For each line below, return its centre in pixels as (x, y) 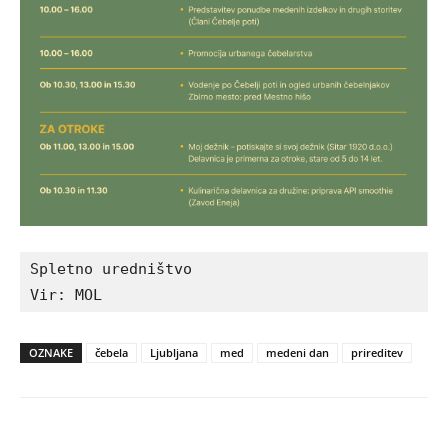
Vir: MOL (66, 294)
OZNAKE (51, 352)
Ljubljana (174, 352)
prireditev (377, 352)
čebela (111, 352)
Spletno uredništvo (111, 268)
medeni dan (297, 352)
